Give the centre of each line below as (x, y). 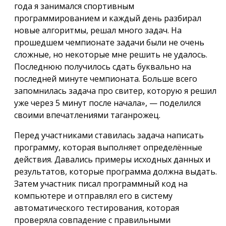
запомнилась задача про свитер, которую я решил (115, 91)
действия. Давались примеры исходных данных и (112, 159)
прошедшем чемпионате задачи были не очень (109, 42)
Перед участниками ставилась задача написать (109, 135)
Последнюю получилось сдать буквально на (103, 67)
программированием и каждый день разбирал (108, 18)
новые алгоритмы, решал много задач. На (98, 30)
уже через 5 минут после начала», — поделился (107, 103)
